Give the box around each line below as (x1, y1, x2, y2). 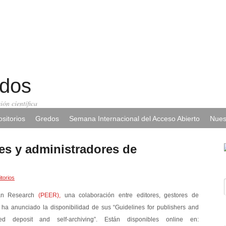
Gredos (35, 115, 59, 123)
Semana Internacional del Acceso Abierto (69, 115, 200, 123)
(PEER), (38, 191, 61, 199)
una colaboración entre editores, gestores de (61, 191, 199, 199)
